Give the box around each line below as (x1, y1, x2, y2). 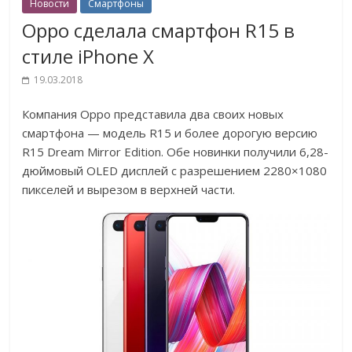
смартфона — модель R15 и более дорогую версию (22, 125, 318, 141)
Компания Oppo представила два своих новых (22, 106, 284, 123)
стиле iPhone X (22, 43, 155, 70)
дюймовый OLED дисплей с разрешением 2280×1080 (22, 163, 328, 179)
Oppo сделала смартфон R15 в (22, 17, 295, 44)
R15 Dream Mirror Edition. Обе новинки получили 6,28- (22, 144, 329, 160)
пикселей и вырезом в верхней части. (22, 181, 236, 198)
